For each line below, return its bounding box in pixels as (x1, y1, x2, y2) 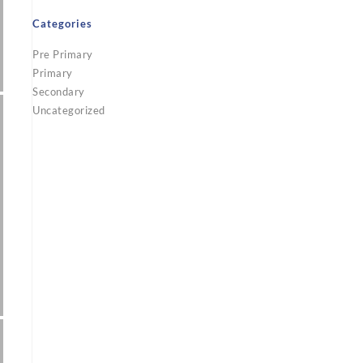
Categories (32, 17, 92, 30)
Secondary (32, 85, 85, 98)
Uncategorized (32, 104, 105, 117)
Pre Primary (32, 48, 93, 61)
